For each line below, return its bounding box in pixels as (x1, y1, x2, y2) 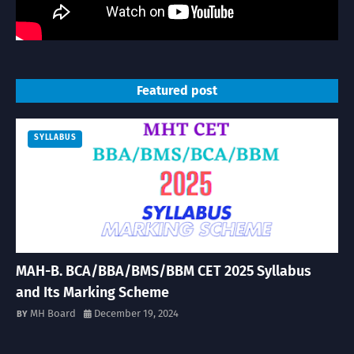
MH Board (30, 307, 76, 320)
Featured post (137, 83, 217, 99)
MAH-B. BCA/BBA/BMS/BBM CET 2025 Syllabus (16, 262, 311, 281)
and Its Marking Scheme (16, 284, 169, 302)
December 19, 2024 (94, 307, 179, 320)
